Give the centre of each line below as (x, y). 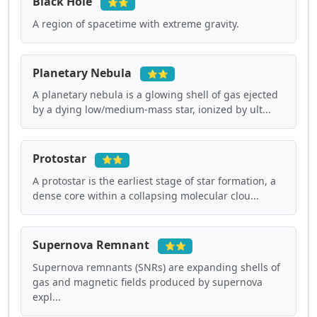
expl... (47, 296)
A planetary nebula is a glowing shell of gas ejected (155, 95)
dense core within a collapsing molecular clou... (146, 196)
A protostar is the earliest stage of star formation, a (154, 181)
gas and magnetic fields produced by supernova (148, 282)
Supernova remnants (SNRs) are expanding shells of (156, 267)
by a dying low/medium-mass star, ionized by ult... (152, 110)
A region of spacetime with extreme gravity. (136, 23)
